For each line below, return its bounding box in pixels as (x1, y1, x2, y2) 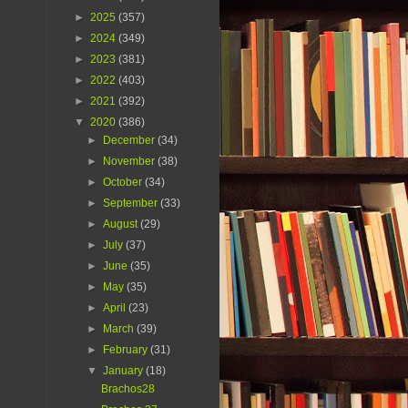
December (103, 134, 158, 148)
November (103, 155, 158, 168)
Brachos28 (100, 382, 155, 396)
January (103, 364, 147, 378)
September (103, 197, 161, 210)
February (103, 343, 151, 357)
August (103, 218, 141, 231)
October (103, 176, 146, 189)
